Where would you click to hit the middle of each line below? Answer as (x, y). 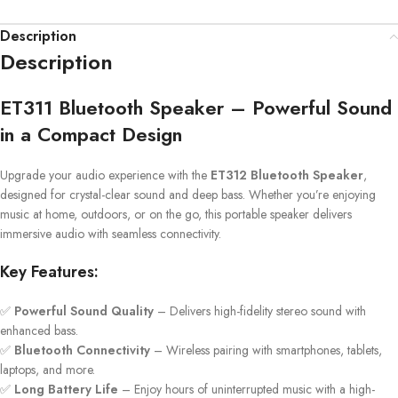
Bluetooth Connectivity (82, 350)
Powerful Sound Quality (84, 310)
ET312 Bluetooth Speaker (287, 175)
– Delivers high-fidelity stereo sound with (260, 310)
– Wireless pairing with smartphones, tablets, (266, 350)
